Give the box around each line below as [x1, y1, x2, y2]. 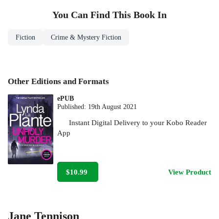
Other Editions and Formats [8, 76, 109, 86]
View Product [168, 167, 211, 176]
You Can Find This [52, 9, 133, 20]
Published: [57, 103, 88, 110]
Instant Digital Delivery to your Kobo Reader [69, 118, 207, 127]
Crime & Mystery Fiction [51, 33, 121, 41]
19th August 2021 [88, 103, 137, 110]
